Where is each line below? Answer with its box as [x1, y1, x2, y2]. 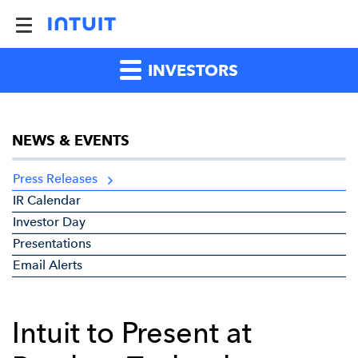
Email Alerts [13, 257, 82, 272]
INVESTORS [144, 61, 238, 80]
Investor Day [13, 214, 86, 229]
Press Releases [13, 171, 97, 186]
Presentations [13, 236, 91, 251]
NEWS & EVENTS [12, 132, 129, 149]
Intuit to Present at [12, 316, 252, 350]
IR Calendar [13, 193, 81, 208]
